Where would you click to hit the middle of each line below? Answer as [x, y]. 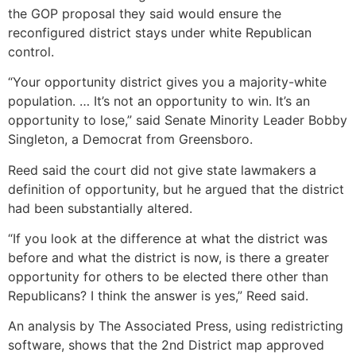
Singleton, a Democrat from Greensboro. [130, 139]
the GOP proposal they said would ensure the [145, 13]
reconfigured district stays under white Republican [160, 32]
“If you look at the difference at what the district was [168, 239]
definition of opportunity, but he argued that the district [176, 189]
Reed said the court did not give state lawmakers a [162, 170]
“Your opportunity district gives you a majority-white [167, 82]
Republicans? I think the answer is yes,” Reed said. [158, 296]
